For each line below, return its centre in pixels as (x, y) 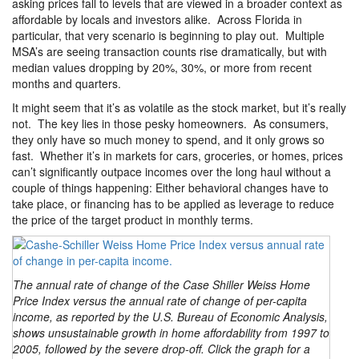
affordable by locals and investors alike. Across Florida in (157, 19)
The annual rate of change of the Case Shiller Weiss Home (161, 284)
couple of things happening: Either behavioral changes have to (170, 187)
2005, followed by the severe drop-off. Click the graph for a (161, 348)
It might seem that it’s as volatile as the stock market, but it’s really (179, 107)
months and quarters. (68, 83)
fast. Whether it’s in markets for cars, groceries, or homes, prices (177, 155)
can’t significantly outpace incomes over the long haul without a (171, 171)
